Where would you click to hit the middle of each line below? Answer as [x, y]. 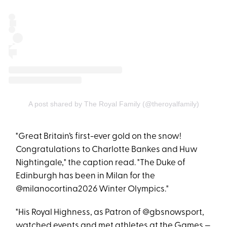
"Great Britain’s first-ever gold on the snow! [99, 136]
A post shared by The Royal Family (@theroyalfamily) [113, 104]
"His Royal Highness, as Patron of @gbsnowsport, [110, 212]
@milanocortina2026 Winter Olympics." [92, 189]
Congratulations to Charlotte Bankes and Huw [107, 149]
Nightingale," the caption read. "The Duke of [101, 163]
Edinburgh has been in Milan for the [86, 176]
